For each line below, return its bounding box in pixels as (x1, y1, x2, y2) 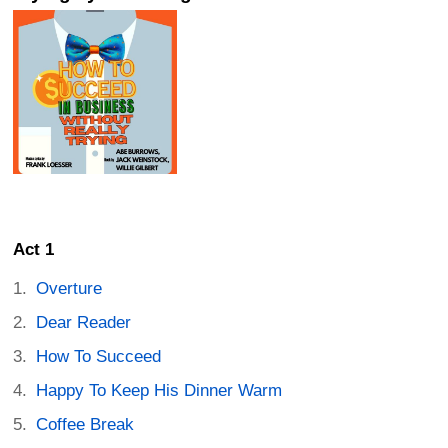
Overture (36, 279, 103, 299)
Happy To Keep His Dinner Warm (36, 381, 283, 401)
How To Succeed (36, 347, 162, 367)
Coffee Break (36, 415, 135, 435)
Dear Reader (36, 313, 132, 333)
